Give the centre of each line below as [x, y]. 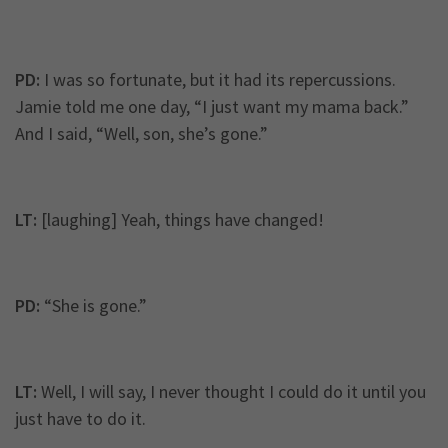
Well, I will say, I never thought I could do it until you [231, 392]
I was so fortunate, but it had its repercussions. [218, 80]
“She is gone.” [93, 306]
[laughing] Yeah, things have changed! [180, 220]
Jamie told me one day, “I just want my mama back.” [212, 107]
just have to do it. [80, 419]
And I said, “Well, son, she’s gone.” [141, 134]
